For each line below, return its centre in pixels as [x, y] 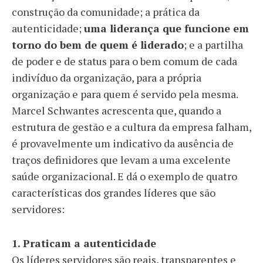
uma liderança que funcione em [166, 28]
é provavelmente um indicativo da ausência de [123, 143]
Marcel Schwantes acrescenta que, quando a [117, 110]
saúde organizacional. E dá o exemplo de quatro [124, 176]
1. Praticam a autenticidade [84, 243]
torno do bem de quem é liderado [98, 45]
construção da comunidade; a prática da [106, 12]
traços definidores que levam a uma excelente [121, 160]
